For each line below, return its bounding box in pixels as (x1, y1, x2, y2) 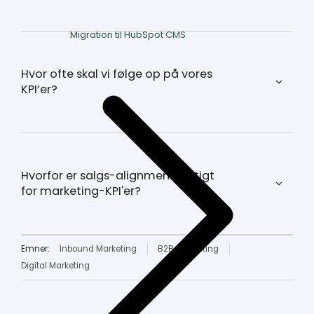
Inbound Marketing (60, 243, 137, 255)
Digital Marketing (21, 260, 90, 272)
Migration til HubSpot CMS (70, 27, 186, 41)
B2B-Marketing (158, 243, 219, 255)
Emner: (21, 243, 50, 255)
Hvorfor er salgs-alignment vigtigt (21, 168, 214, 184)
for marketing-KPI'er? (21, 183, 141, 200)
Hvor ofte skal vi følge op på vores (21, 66, 212, 83)
